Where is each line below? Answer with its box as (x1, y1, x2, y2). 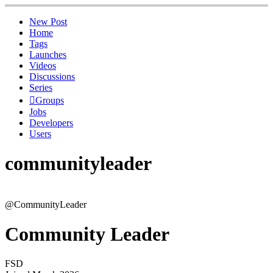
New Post (29, 16, 67, 27)
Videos (29, 60, 56, 71)
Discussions (29, 71, 75, 82)
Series (29, 82, 52, 93)
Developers (29, 117, 73, 128)
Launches (29, 49, 66, 60)
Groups (35, 94, 64, 105)
